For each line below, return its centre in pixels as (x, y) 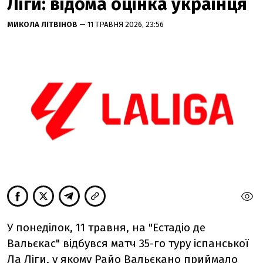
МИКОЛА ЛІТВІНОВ (43, 24)
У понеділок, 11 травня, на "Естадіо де (106, 227)
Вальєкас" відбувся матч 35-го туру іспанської (128, 243)
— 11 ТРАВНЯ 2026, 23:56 (122, 24)
